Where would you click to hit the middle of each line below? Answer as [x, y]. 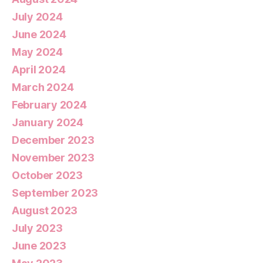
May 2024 [37, 52]
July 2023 [37, 228]
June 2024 [39, 34]
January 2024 [48, 122]
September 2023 [55, 193]
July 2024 [37, 16]
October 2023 [47, 175]
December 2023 [53, 140]
